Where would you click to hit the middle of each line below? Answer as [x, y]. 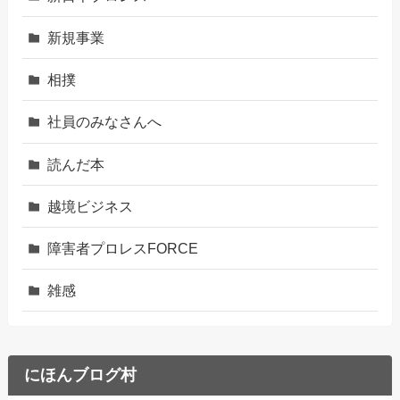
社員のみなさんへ [105, 122]
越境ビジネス [91, 206]
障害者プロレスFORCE [123, 248]
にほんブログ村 [80, 375]
